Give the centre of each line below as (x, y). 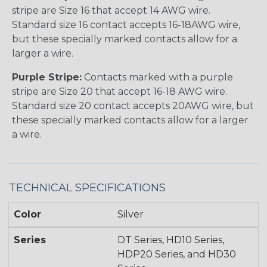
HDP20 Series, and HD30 (177, 254)
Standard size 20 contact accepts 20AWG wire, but (133, 106)
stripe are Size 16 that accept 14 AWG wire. (111, 11)
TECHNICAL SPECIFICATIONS (87, 188)
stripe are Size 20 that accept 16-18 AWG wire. (119, 92)
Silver (131, 215)
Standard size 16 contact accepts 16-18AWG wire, (126, 25)
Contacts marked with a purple (157, 77)
